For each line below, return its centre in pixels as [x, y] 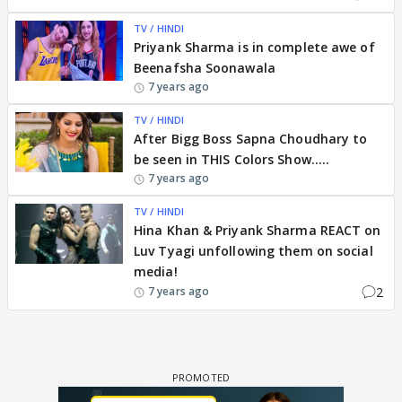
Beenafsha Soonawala [205, 67]
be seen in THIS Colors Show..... [232, 159]
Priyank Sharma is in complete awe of [254, 47]
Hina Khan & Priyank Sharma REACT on [258, 230]
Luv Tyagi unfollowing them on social [253, 250]
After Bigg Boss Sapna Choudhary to [251, 138]
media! [156, 271]
